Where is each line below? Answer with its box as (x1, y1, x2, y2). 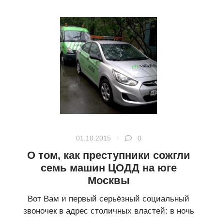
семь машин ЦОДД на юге (40, 162, 177, 174)
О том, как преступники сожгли (27, 149, 190, 162)
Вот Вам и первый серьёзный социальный (28, 194, 189, 204)
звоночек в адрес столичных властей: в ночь (23, 206, 194, 216)
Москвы (87, 174, 130, 187)
